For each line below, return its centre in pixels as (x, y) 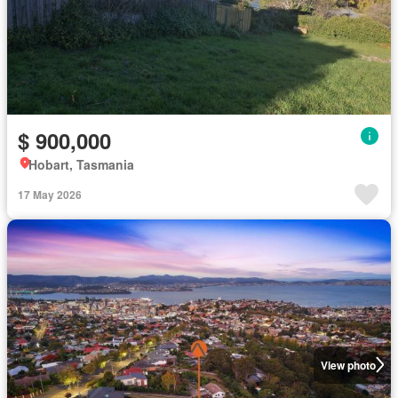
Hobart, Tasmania (81, 164)
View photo (348, 365)
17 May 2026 (50, 194)
